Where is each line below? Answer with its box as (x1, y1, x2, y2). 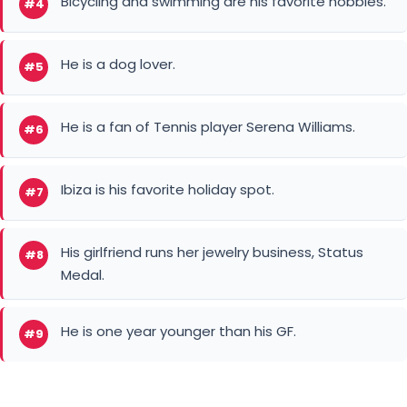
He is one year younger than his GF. (61, 233, 296, 253)
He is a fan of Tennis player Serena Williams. (61, 28, 355, 48)
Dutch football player (30, 378, 158, 394)
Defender (30, 343, 85, 360)
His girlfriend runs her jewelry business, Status (61, 154, 363, 174)
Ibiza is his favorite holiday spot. (61, 91, 274, 111)
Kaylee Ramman (195, 378, 291, 394)
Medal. (61, 176, 104, 196)
